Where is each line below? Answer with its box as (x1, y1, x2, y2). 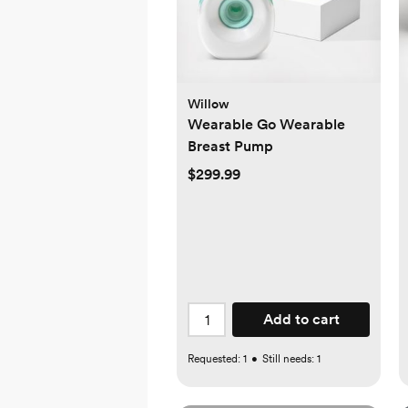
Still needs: (262, 352, 317, 366)
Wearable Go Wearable (188, 116, 345, 134)
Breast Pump (188, 138, 273, 156)
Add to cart (262, 311, 340, 329)
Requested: (188, 352, 243, 366)
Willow (188, 97, 229, 112)
